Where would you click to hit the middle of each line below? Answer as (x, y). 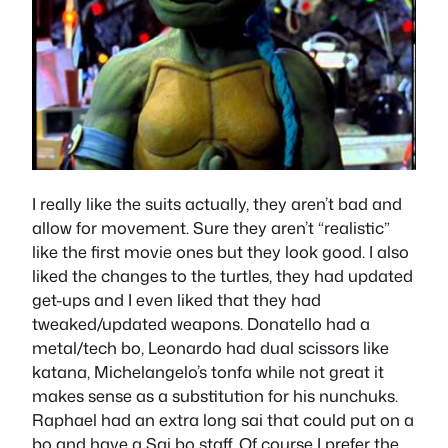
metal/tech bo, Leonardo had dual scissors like (210, 348)
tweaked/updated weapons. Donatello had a (201, 324)
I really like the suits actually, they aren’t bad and (217, 204)
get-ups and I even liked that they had (176, 300)
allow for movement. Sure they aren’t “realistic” (211, 228)
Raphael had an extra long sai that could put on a (223, 420)
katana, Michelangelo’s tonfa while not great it (208, 372)
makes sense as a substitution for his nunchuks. (215, 396)
